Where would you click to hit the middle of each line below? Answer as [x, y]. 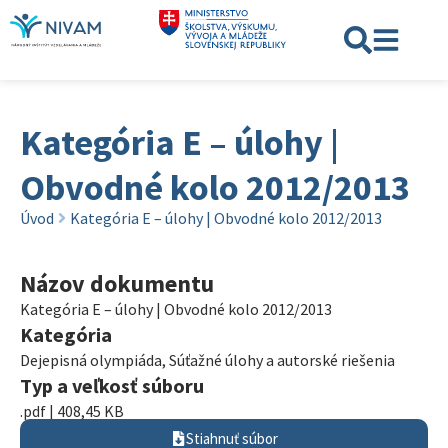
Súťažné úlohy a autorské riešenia [282, 360]
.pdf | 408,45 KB [72, 411]
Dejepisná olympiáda [91, 360]
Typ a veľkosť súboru [112, 385]
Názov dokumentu [117, 283]
